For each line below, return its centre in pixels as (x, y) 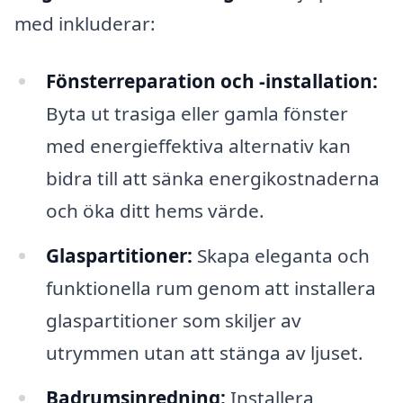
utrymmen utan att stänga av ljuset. (204, 352)
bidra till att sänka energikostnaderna (212, 179)
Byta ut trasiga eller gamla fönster (197, 114)
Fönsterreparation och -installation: (211, 81)
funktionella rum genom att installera (210, 287)
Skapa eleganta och (281, 255)
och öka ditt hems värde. (155, 211)
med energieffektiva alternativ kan (198, 146)
